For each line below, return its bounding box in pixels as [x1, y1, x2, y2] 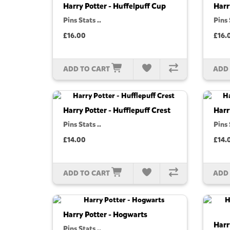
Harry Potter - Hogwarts [63, 209, 147, 220]
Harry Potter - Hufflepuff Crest [63, 105, 170, 116]
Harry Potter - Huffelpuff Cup [63, 1, 166, 12]
